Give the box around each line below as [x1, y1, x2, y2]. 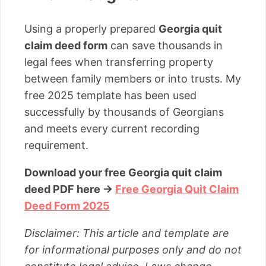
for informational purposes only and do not [24, 243, 242, 256]
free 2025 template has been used [24, 88, 197, 102]
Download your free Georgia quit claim [24, 166, 222, 179]
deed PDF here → [24, 182, 115, 195]
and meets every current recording [24, 122, 199, 135]
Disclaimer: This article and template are [24, 226, 229, 239]
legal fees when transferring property [24, 55, 213, 68]
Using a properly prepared [24, 22, 159, 35]
